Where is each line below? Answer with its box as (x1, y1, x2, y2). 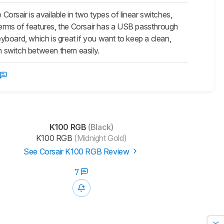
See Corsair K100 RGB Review (23, 146, 131, 157)
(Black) (86, 122, 113, 132)
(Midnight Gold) (72, 133, 127, 143)
